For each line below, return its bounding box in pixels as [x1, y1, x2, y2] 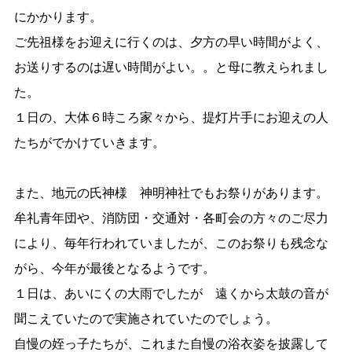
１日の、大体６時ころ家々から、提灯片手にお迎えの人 [14, 111, 328, 124]
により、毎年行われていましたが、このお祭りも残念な [14, 236, 328, 250]
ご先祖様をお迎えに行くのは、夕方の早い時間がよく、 [14, 35, 328, 49]
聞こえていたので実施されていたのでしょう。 [14, 312, 278, 325]
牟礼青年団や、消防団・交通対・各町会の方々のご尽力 [14, 211, 328, 225]
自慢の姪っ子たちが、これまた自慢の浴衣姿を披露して [14, 337, 328, 350]
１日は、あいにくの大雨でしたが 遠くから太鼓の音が [14, 287, 328, 300]
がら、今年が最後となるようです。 [14, 262, 215, 275]
